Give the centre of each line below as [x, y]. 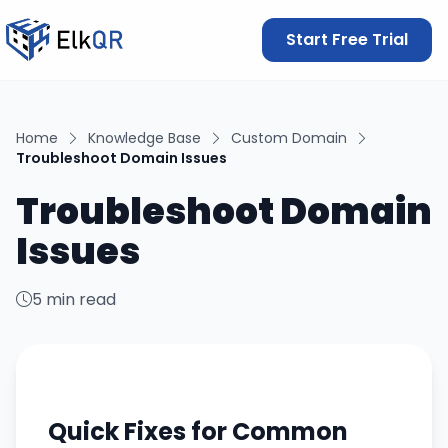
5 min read [74, 299]
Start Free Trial [347, 39]
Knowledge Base [144, 138]
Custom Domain [289, 138]
